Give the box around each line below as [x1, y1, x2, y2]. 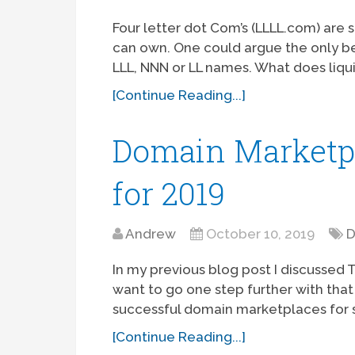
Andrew [125, 226, 177, 242]
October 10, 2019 [206, 226, 315, 242]
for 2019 [113, 173, 226, 215]
